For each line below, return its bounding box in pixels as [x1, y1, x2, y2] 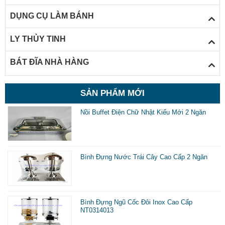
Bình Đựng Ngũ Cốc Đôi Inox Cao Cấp [80, 198, 193, 206]
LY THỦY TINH [10, 35, 66, 44]
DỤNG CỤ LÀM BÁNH [10, 12, 94, 21]
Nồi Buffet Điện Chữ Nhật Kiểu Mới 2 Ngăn [80, 108, 206, 116]
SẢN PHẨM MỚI [80, 88, 145, 98]
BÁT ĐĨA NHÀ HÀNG [10, 58, 89, 67]
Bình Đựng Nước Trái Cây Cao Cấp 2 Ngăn [80, 153, 208, 161]
